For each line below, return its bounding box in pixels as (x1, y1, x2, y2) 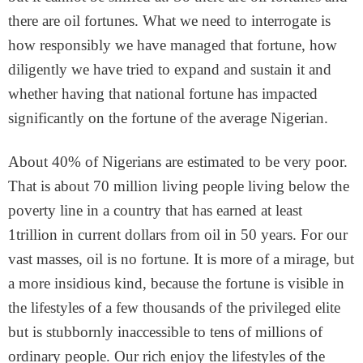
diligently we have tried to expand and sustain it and (8, 61, 331, 78)
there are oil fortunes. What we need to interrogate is (8, 12, 331, 29)
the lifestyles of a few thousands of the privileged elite (8, 299, 340, 316)
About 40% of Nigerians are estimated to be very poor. (8, 153, 348, 170)
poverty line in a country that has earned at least (8, 202, 302, 219)
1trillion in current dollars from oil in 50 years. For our (8, 226, 348, 243)
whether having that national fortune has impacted (8, 85, 318, 102)
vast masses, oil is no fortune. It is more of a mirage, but (8, 250, 354, 267)
